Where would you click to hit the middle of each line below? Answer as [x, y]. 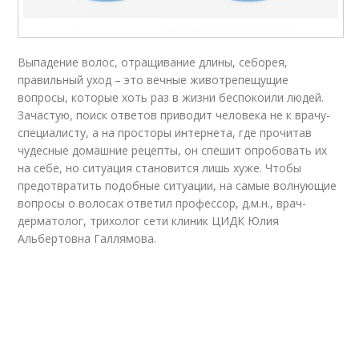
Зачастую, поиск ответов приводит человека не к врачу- [174, 115]
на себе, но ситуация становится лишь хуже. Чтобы [160, 168]
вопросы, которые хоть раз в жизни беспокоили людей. [171, 98]
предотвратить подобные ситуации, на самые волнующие [177, 186]
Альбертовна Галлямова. [87, 239]
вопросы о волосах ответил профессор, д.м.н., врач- [162, 204]
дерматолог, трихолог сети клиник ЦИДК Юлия [149, 221]
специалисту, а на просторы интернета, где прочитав [165, 133]
